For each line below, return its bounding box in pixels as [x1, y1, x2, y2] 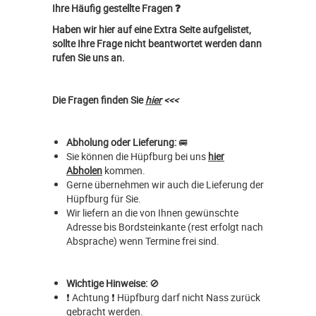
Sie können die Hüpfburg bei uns [66, 150, 208, 164]
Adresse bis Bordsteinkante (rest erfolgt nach [66, 220, 263, 234]
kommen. [102, 164, 145, 178]
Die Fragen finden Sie [52, 93, 145, 107]
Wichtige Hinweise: [66, 276, 150, 291]
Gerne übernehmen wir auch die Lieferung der [66, 178, 264, 192]
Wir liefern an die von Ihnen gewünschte [66, 206, 238, 220]
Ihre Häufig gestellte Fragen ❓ [52, 1, 183, 16]
